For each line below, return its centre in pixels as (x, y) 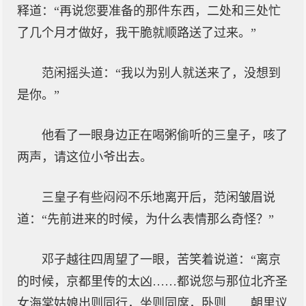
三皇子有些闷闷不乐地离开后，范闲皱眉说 (158, 197)
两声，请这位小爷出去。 (85, 157)
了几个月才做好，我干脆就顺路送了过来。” (137, 33)
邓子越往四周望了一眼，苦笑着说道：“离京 (161, 260)
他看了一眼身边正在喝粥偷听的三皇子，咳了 (165, 135)
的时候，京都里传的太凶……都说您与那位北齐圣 (152, 281)
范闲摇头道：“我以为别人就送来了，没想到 (161, 73)
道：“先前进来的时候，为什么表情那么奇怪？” (145, 219)
